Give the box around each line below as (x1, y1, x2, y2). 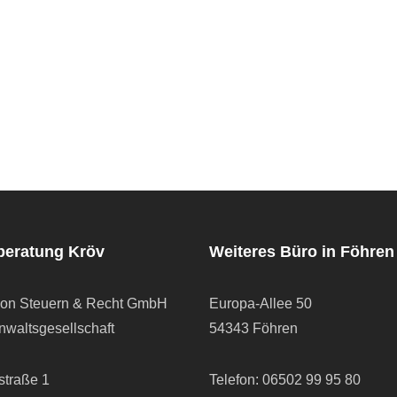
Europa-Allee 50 (208, 296, 312, 312)
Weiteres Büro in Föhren (208, 243, 394, 261)
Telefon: (208, 372, 262, 388)
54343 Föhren (208, 321, 298, 337)
